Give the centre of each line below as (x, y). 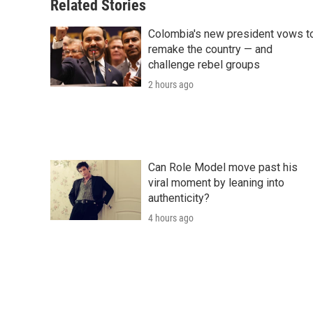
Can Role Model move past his (223, 168)
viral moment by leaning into (216, 183)
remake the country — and (210, 50)
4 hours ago (171, 218)
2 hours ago (171, 85)
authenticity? (179, 198)
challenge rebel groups (204, 65)
